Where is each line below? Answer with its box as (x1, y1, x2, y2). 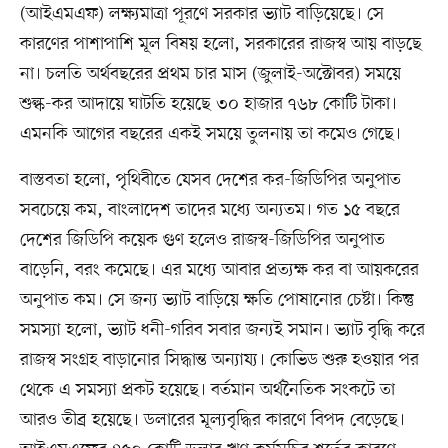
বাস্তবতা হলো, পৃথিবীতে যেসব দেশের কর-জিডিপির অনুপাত (19, 168, 401, 193)
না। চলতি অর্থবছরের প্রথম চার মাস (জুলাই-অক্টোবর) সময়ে (19, 62, 401, 87)
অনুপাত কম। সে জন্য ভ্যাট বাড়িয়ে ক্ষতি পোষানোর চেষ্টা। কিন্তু (19, 288, 414, 313)
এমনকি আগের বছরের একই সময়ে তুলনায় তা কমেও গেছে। (19, 122, 401, 147)
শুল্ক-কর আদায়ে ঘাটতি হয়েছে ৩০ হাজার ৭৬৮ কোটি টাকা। (19, 92, 397, 117)
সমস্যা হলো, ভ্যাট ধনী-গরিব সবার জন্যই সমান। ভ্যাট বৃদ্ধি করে (19, 318, 425, 343)
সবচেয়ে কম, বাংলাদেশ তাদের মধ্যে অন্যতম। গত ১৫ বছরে (19, 198, 400, 223)
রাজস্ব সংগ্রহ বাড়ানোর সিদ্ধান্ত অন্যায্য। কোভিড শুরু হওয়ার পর (19, 348, 419, 373)
